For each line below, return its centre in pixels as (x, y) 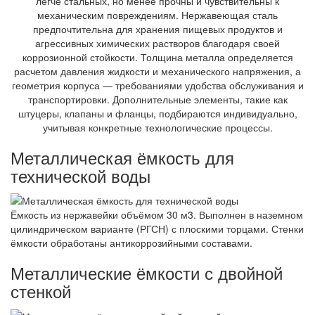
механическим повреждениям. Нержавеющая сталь (157, 14)
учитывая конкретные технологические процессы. (157, 127)
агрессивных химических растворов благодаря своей (157, 43)
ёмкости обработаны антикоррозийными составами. (131, 243)
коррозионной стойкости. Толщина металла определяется (157, 57)
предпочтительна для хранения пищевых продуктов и (157, 28)
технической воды (81, 175)
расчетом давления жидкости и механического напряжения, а (157, 71)
